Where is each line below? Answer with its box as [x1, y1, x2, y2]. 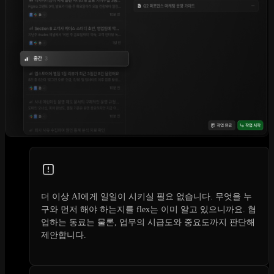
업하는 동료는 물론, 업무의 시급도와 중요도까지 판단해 [41, 218, 255, 228]
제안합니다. [41, 231, 86, 240]
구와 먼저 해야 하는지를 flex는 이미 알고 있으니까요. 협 [41, 205, 256, 215]
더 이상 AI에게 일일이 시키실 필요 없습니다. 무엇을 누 [41, 192, 252, 202]
